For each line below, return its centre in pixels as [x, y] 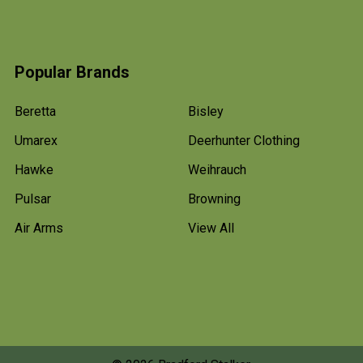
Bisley [206, 111]
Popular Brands [72, 72]
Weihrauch [217, 170]
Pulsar [33, 199]
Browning [214, 199]
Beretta [35, 111]
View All [211, 228]
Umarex [36, 141]
